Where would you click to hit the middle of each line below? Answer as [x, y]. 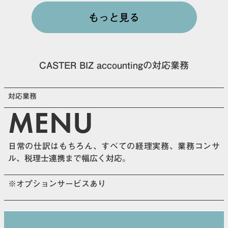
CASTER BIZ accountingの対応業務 [114, 65]
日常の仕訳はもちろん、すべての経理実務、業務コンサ [114, 146]
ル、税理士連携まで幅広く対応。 [69, 158]
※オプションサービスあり [57, 184]
